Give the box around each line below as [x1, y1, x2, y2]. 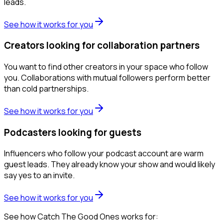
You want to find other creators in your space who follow [4, 61, 208, 72]
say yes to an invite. [4, 170, 75, 181]
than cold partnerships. [4, 83, 89, 94]
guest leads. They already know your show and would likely [4, 159, 215, 170]
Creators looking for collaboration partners [4, 39, 200, 52]
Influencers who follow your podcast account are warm [4, 148, 204, 159]
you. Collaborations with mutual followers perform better [4, 72, 211, 83]
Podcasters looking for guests [4, 125, 141, 139]
